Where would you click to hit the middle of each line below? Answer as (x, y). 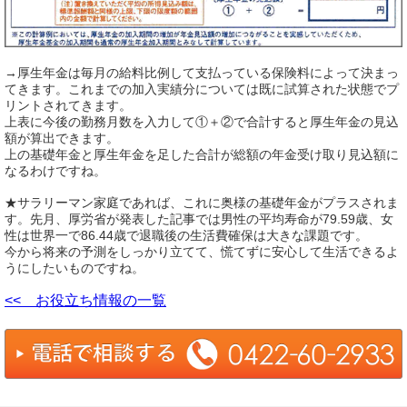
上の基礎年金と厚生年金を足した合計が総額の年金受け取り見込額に (202, 154)
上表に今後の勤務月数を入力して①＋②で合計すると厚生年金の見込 (202, 121)
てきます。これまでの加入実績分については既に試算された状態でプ (202, 89)
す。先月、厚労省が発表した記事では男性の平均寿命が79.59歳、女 (199, 218)
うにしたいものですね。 (74, 268)
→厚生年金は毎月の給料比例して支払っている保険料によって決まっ (202, 72)
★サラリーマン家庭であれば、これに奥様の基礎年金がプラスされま (202, 202)
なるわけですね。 (55, 170)
